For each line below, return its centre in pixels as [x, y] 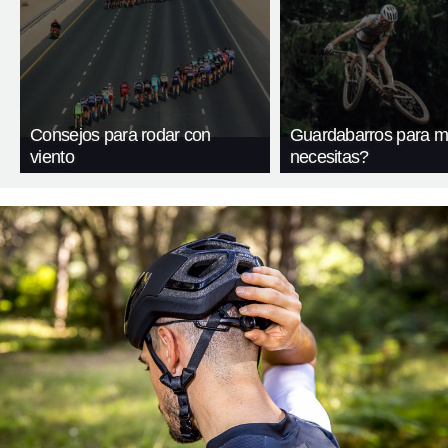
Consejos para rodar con [120, 134]
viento [52, 156]
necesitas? [329, 156]
